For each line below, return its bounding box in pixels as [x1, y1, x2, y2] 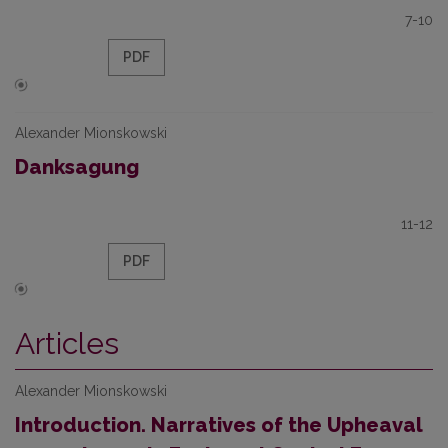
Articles [15, 326, 119, 361]
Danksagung [15, 155, 139, 179]
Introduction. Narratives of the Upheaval [15, 413, 422, 437]
